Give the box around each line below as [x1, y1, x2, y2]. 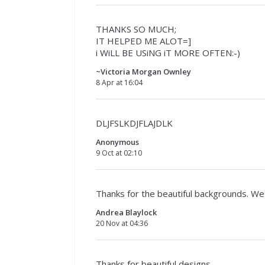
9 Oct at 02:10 [96, 147, 142, 158]
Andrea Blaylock [96, 206, 157, 218]
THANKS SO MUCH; [96, 22, 176, 35]
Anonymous [96, 136, 139, 147]
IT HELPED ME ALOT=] [96, 34, 191, 47]
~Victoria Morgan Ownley [96, 66, 191, 77]
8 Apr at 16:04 [96, 77, 143, 88]
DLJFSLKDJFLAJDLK [96, 117, 173, 129]
